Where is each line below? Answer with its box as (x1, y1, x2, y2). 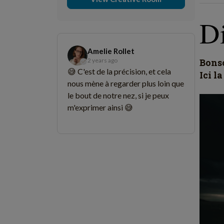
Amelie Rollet (87, 46, 134, 55)
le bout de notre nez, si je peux (67, 90, 169, 100)
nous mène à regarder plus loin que (67, 78, 184, 88)
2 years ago (87, 56, 117, 64)
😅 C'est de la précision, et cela (67, 66, 171, 76)
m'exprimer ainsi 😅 (67, 102, 133, 112)
